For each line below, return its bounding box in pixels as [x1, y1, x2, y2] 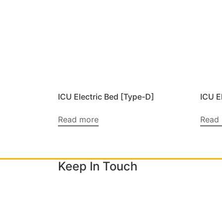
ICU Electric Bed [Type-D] [58, 91, 154, 102]
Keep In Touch [58, 159, 137, 174]
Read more [58, 114, 99, 124]
